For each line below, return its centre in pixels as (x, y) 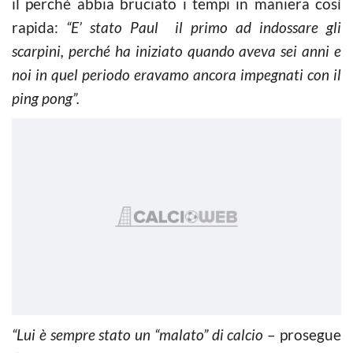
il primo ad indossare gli (254, 27)
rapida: (39, 27)
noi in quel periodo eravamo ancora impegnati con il (176, 74)
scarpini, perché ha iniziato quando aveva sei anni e (176, 50)
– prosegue (305, 334)
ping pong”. (46, 98)
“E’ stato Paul (117, 27)
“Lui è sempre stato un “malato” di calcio (140, 334)
